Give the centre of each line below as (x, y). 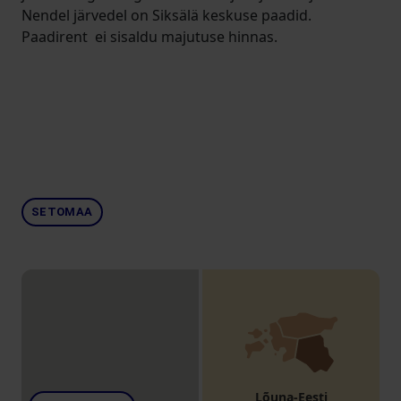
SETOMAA (62, 212)
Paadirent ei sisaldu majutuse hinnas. (149, 37)
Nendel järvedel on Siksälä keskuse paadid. (166, 15)
